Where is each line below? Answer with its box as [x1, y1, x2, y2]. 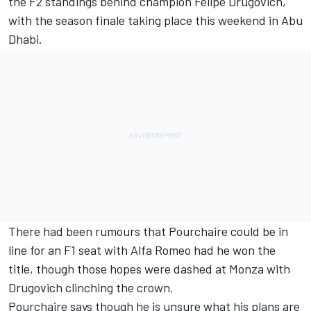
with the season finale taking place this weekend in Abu [8, 12, 303, 28]
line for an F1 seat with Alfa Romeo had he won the [8, 242, 276, 258]
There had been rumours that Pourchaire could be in [8, 223, 288, 239]
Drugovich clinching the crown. [8, 279, 174, 295]
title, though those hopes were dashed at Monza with [8, 260, 290, 276]
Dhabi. [8, 31, 42, 47]
